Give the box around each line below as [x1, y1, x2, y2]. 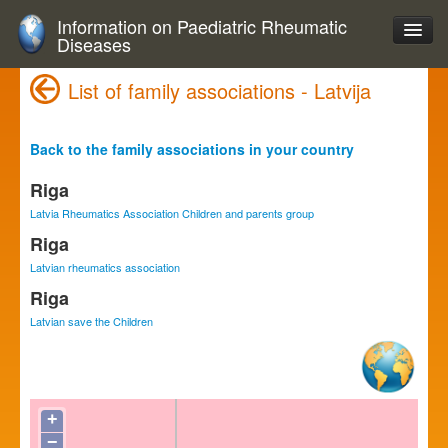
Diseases [57, 31, 131, 57]
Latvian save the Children [30, 313, 153, 329]
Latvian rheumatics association [30, 259, 180, 275]
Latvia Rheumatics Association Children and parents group [30, 205, 314, 221]
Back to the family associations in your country [30, 139, 354, 159]
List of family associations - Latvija [68, 76, 371, 105]
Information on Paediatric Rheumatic [57, 13, 347, 39]
